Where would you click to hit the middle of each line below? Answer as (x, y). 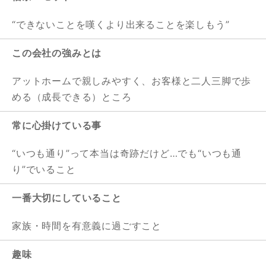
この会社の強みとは (57, 53)
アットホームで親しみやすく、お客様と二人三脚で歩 (132, 81)
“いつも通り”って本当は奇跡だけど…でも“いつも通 (127, 153)
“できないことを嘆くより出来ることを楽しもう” (121, 25)
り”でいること (44, 170)
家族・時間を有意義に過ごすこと (87, 226)
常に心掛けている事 (57, 126)
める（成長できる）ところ (72, 97)
